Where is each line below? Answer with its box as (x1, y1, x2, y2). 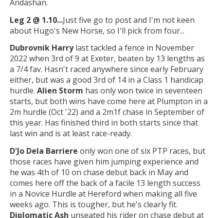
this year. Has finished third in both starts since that (10, 117, 198, 128)
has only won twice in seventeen (83, 85, 202, 96)
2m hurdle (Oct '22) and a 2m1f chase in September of (10, 107, 204, 118)
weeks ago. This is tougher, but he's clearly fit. (10, 199, 178, 210)
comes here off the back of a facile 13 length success (10, 177, 200, 188)
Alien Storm (37, 85, 83, 96)
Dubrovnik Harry (10, 42, 73, 54)
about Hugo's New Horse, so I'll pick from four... (10, 25, 184, 36)
